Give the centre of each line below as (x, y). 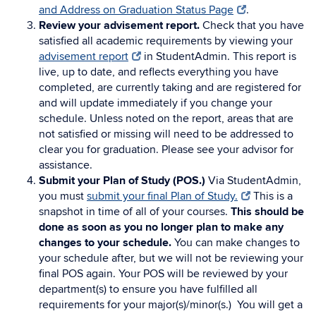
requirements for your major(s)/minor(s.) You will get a (171, 305)
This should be (267, 212)
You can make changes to (237, 243)
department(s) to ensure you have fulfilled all (148, 289)
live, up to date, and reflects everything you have (159, 72)
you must (63, 196)
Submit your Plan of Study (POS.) (122, 181)
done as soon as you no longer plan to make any (161, 227)
